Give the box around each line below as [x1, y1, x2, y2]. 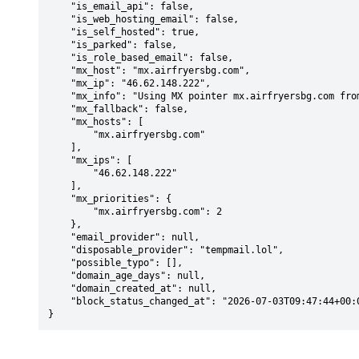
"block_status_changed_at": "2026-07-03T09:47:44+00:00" [48, 296, 71, 307]
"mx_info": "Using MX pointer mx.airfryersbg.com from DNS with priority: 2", [48, 91, 71, 102]
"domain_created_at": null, [48, 283, 71, 294]
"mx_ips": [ [48, 155, 71, 166]
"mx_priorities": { [48, 193, 71, 204]
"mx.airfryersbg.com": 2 [48, 206, 93, 217]
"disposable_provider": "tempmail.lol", [48, 244, 71, 256]
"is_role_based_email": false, [48, 52, 71, 63]
